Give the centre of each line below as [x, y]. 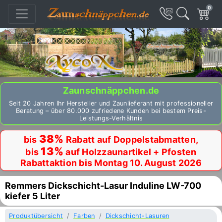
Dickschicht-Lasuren [137, 216]
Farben [84, 216]
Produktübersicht [36, 216]
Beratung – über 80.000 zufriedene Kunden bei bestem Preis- [111, 111]
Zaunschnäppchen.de [111, 90]
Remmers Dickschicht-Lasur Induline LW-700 [103, 186]
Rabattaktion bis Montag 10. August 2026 [111, 163]
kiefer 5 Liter [32, 196]
